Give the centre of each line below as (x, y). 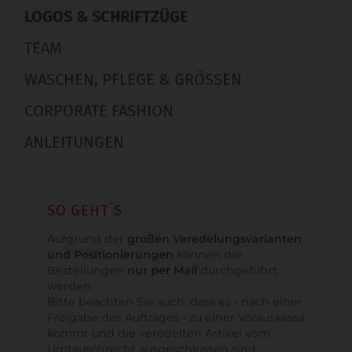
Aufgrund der (87, 238)
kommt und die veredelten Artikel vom (159, 333)
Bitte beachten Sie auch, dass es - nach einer (175, 301)
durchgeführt (237, 270)
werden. (70, 286)
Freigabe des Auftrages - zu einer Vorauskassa (176, 317)
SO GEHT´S (85, 210)
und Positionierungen (110, 254)
